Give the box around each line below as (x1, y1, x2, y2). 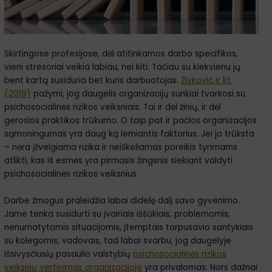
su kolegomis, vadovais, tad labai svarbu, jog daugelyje (4, 234, 232, 246)
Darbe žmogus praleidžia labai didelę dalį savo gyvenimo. (4, 194, 240, 206)
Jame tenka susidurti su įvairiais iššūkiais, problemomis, (4, 208, 231, 220)
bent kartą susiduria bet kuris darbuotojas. (4, 74, 182, 86)
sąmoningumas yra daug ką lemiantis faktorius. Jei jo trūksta (4, 127, 255, 140)
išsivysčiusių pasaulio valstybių (4, 248, 134, 260)
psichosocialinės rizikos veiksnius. (4, 168, 139, 180)
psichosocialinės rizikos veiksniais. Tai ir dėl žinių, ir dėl (4, 101, 222, 113)
